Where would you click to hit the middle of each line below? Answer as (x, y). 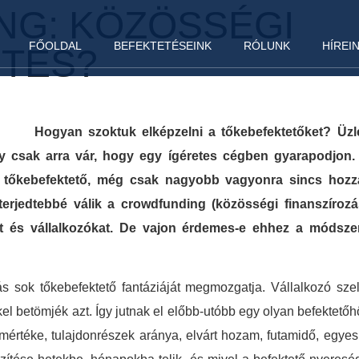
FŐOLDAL (55, 45)
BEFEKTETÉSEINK (163, 45)
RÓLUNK (267, 45)
